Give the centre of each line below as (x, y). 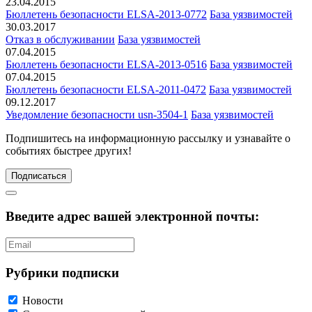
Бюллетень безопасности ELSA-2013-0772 (106, 15)
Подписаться (39, 176)
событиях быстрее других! (69, 151)
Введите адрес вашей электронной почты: (132, 217)
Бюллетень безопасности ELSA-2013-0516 (106, 65)
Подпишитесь (39, 139)
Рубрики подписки (62, 272)
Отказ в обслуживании (60, 40)
